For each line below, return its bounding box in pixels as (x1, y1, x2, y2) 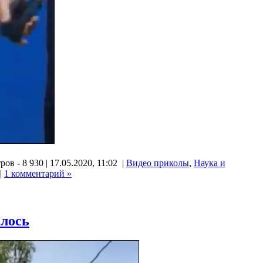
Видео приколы (126, 157, 189, 168)
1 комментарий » (4, 168, 72, 178)
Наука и (194, 157, 225, 168)
